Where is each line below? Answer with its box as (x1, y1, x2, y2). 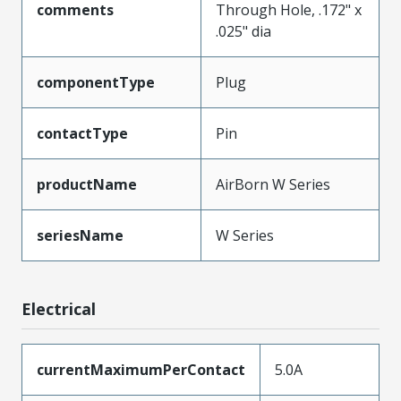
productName (37, 174, 137, 194)
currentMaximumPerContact (37, 359, 245, 380)
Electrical (21, 297, 96, 320)
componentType (37, 72, 155, 92)
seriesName (37, 225, 124, 245)
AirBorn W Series (216, 174, 330, 194)
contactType (37, 123, 128, 143)
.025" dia (216, 21, 271, 41)
